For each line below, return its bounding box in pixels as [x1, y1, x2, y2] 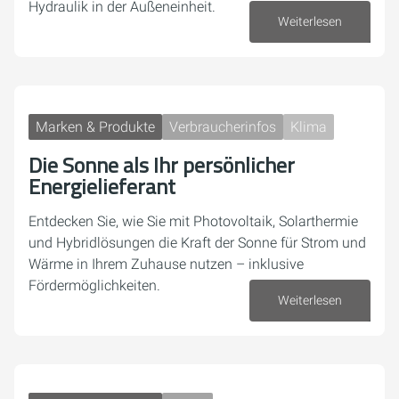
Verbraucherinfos [169, 118, 276, 135]
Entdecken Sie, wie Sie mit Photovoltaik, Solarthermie [28, 213, 358, 230]
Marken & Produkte [36, 118, 155, 135]
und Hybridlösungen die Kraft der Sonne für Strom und [28, 234, 366, 251]
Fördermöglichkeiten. [28, 277, 160, 294]
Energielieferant [28, 170, 175, 202]
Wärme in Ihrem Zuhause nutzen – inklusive [28, 256, 304, 273]
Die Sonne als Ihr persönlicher [28, 149, 295, 181]
